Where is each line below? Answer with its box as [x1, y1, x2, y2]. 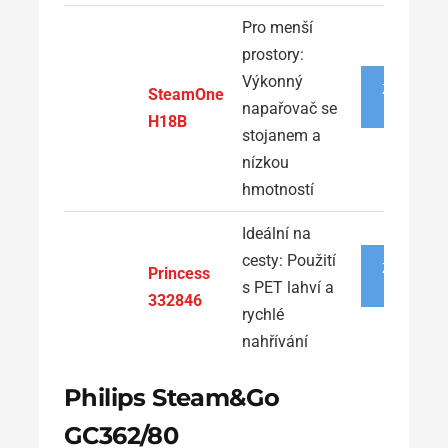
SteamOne [148, 84, 224, 104]
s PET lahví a [242, 277, 334, 297]
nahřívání [242, 331, 308, 351]
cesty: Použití [242, 250, 336, 270]
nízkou [242, 152, 289, 172]
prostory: [242, 44, 304, 64]
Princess [148, 263, 210, 283]
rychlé [242, 304, 284, 324]
